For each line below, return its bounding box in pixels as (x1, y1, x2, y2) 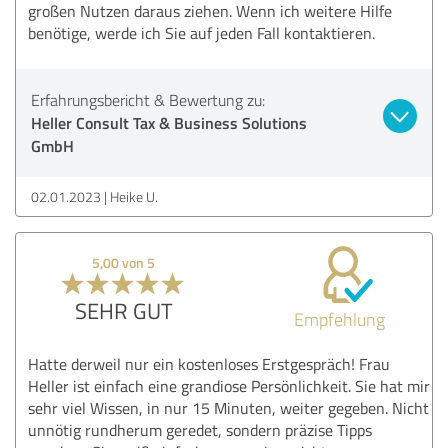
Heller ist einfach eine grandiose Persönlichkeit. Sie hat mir (28, 374, 430, 397)
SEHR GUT (74, 294, 173, 326)
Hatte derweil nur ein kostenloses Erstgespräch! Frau (28, 352, 390, 375)
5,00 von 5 (92, 252, 156, 272)
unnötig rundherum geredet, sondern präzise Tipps (28, 418, 372, 441)
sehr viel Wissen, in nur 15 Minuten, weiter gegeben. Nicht (28, 396, 429, 419)
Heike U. (110, 186, 158, 206)
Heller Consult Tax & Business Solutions (31, 110, 307, 134)
